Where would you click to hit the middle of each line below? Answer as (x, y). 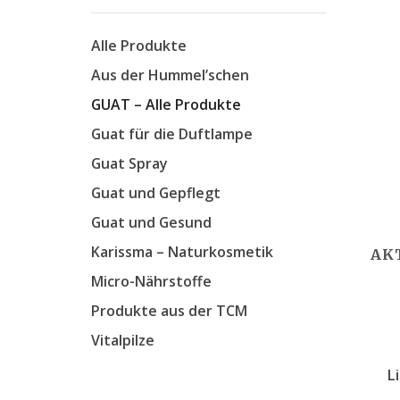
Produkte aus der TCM (169, 310)
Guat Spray (129, 163)
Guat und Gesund (151, 222)
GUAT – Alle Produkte (166, 104)
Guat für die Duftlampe (172, 133)
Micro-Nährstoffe (151, 281)
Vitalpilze (123, 340)
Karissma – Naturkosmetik (182, 251)
